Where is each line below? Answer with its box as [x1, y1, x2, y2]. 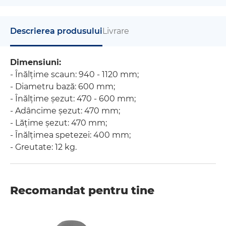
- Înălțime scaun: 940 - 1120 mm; [10, 70, 139, 79]
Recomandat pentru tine [10, 184, 154, 197]
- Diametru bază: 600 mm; [10, 82, 115, 91]
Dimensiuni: [10, 58, 61, 67]
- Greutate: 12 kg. [10, 142, 77, 152]
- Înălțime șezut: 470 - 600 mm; [10, 94, 136, 103]
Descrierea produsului [10, 26, 102, 36]
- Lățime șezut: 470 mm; [10, 118, 109, 128]
